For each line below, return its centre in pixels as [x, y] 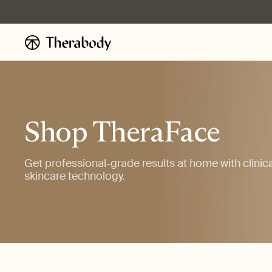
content [30, 19]
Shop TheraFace [122, 131]
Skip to [29, 8]
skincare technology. [74, 176]
